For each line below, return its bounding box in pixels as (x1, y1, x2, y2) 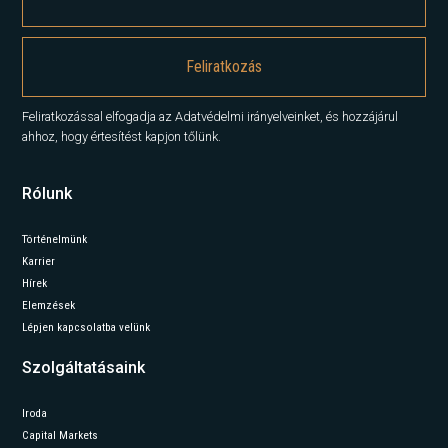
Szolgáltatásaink (22, 357, 146, 377)
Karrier (22, 254, 56, 268)
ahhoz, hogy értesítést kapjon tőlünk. (22, 128, 222, 144)
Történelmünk (22, 232, 88, 246)
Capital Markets (22, 428, 99, 442)
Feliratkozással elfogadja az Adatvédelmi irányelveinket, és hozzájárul (22, 108, 399, 124)
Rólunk (22, 183, 73, 203)
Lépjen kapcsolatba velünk (22, 320, 151, 334)
